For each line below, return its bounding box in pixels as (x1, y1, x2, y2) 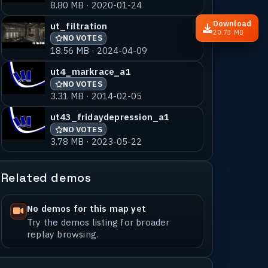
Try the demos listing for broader (26, 215, 170, 228)
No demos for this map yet (26, 202, 146, 214)
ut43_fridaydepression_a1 (50, 111, 170, 123)
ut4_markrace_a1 (50, 65, 131, 78)
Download (212, 19, 252, 29)
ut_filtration (50, 19, 108, 32)
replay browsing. (26, 227, 99, 240)
